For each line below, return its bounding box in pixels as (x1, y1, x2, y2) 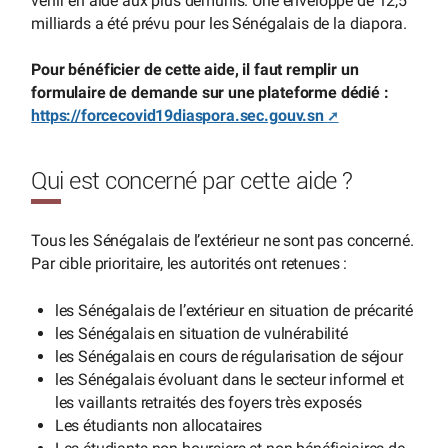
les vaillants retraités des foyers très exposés (54, 392, 362, 412)
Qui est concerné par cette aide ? (31, 170, 353, 195)
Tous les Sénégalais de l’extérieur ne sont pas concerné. (31, 231, 414, 251)
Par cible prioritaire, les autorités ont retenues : (31, 254, 348, 274)
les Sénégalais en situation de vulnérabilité (54, 323, 348, 343)
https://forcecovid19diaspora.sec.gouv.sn (31, 106, 324, 126)
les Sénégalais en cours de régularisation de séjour (54, 346, 403, 366)
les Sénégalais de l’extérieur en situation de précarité (54, 300, 414, 320)
